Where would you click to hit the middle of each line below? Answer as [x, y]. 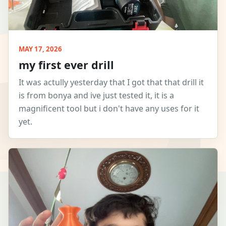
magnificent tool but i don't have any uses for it [109, 108]
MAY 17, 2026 [40, 49]
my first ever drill [66, 65]
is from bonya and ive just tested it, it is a [96, 95]
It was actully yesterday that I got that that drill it [111, 82]
